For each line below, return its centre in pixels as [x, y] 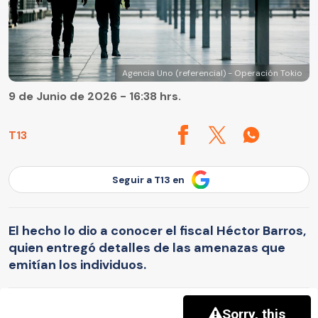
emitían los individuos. [77, 264]
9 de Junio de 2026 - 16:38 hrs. [95, 97]
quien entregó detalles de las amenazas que [147, 247]
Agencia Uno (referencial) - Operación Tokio [212, 73]
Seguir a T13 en [148, 180]
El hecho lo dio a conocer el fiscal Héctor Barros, [157, 230]
